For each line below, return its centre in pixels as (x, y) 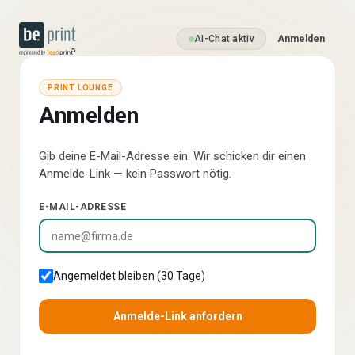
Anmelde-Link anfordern (177, 316)
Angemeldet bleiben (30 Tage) (129, 276)
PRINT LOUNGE (80, 88)
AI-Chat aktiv (224, 39)
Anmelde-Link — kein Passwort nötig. (135, 174)
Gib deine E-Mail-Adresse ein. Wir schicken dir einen (172, 156)
